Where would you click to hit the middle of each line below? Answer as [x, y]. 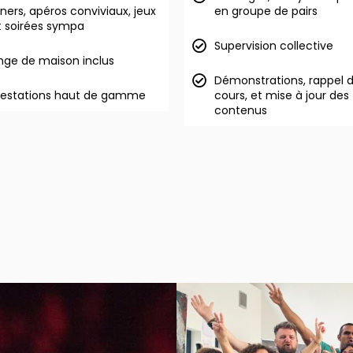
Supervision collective [274, 46]
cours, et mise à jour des [282, 95]
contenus [241, 110]
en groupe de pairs [266, 11]
